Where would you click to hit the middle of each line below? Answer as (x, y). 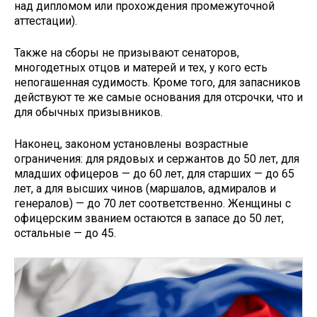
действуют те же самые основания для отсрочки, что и (158, 98)
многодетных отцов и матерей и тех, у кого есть (141, 68)
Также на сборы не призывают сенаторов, (127, 53)
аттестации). (46, 21)
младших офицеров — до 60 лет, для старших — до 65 (154, 173)
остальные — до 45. (65, 233)
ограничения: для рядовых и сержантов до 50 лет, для (157, 158)
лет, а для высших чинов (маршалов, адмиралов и (145, 188)
